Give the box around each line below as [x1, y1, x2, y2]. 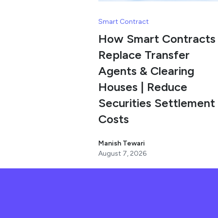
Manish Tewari [98, 139, 145, 148]
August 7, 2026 [98, 149, 146, 158]
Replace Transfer [98, 48, 190, 62]
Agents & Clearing [98, 64, 194, 78]
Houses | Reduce [98, 80, 187, 94]
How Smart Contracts [98, 32, 216, 46]
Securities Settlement [98, 96, 215, 110]
